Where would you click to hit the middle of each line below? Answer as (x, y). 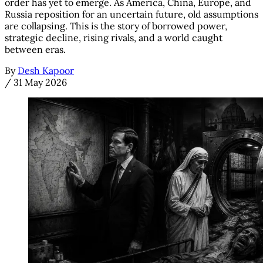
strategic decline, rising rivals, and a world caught (114, 38)
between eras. (35, 50)
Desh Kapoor (46, 71)
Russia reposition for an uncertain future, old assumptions (131, 14)
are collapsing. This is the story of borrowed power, (116, 26)
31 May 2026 (40, 82)
